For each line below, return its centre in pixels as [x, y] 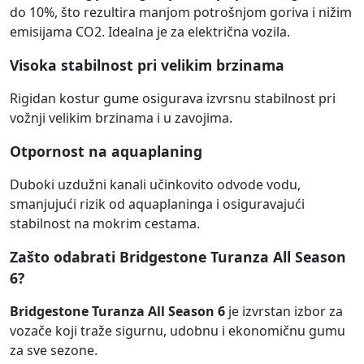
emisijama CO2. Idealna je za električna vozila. [150, 32]
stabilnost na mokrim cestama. [105, 224]
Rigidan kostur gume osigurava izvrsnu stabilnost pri [173, 99]
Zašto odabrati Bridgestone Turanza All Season [178, 257]
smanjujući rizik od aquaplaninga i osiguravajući [157, 204]
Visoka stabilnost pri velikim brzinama [147, 65]
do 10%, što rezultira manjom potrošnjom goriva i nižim [181, 13]
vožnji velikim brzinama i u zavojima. [121, 118]
